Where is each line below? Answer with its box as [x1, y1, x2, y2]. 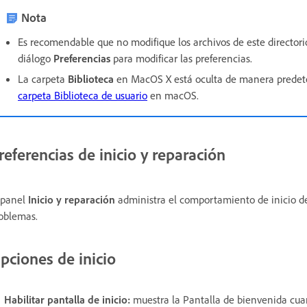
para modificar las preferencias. [110, 51, 255, 65]
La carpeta [18, 71, 68, 86]
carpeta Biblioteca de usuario [18, 88, 147, 102]
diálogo [18, 51, 53, 65]
